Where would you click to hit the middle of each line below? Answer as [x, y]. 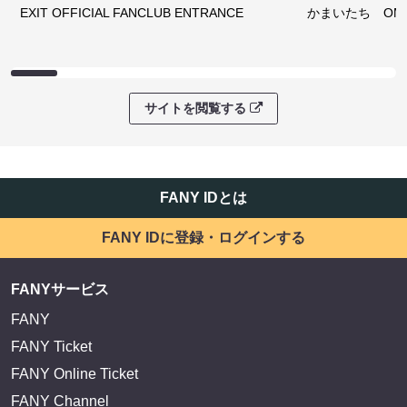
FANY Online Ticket [74, 374]
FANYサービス [60, 290]
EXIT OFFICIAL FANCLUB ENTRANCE [132, 13]
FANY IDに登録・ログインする [203, 238]
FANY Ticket [51, 347]
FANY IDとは [203, 198]
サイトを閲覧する [195, 109]
